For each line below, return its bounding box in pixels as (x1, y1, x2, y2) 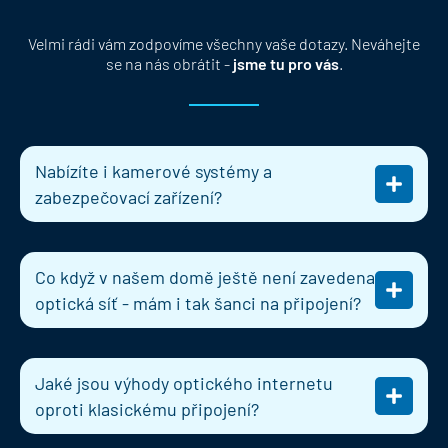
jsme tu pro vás (232, 54, 339, 74)
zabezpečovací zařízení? (35, 185, 222, 208)
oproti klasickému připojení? (35, 397, 259, 420)
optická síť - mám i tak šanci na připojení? (35, 291, 361, 314)
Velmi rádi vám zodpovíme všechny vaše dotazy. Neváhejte (28, 34, 420, 54)
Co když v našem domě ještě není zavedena (35, 265, 375, 288)
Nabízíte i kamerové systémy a (35, 159, 272, 182)
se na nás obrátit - (105, 54, 233, 74)
